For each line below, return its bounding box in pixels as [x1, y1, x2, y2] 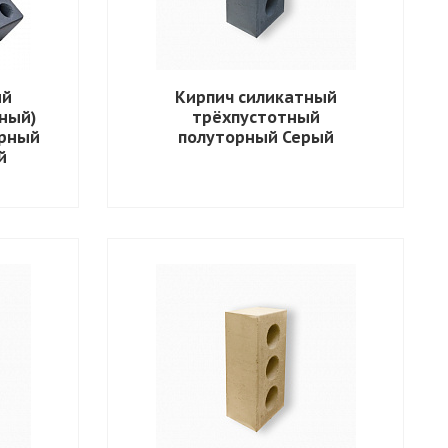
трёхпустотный [191, 106, 320, 127]
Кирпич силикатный [174, 86, 337, 107]
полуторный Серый [177, 126, 334, 147]
